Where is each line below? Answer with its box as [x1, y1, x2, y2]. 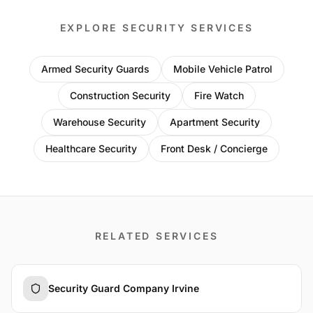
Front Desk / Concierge [161, 143, 268, 154]
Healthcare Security [45, 143, 137, 154]
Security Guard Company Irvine [48, 282, 199, 294]
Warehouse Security [53, 116, 146, 128]
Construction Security [69, 89, 170, 101]
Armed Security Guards [41, 63, 150, 75]
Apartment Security [170, 116, 260, 128]
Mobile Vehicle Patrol [173, 63, 272, 75]
